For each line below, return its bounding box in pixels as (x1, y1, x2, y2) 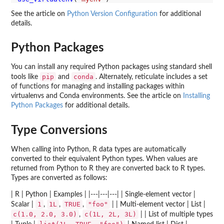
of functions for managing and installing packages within (11, 83, 184, 90)
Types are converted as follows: (11, 174, 107, 181)
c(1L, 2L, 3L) (84, 210, 136, 218)
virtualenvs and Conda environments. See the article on (11, 92, 183, 100)
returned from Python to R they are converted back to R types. (11, 164, 205, 172)
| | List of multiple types (138, 210, 213, 218)
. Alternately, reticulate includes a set (95, 73, 207, 81)
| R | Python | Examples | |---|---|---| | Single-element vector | (11, 190, 195, 198)
